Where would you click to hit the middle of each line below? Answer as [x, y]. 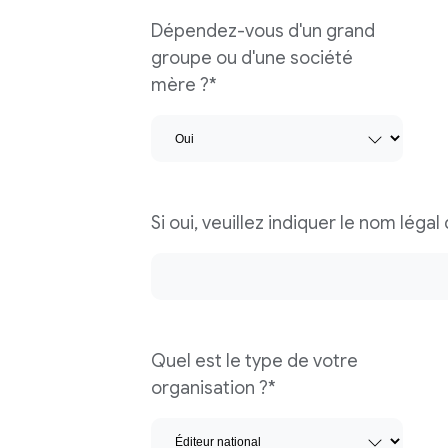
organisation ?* [213, 388]
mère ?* [183, 85]
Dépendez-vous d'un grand [262, 31]
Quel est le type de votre [254, 361]
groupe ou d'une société [251, 58]
